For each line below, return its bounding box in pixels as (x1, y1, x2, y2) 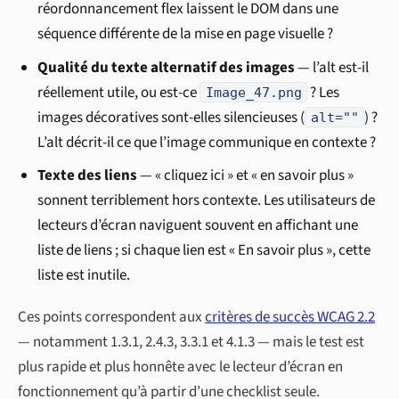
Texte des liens (37, 165, 138, 187)
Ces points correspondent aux (18, 305, 205, 328)
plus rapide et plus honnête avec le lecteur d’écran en (18, 355, 343, 378)
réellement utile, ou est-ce (37, 81, 200, 103)
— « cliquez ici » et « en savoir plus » (137, 165, 354, 187)
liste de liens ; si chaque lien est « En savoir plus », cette (37, 240, 371, 262)
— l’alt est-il (295, 56, 370, 78)
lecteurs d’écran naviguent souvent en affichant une (37, 215, 359, 237)
